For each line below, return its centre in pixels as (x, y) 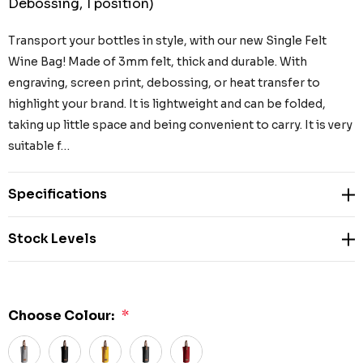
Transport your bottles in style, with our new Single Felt (167, 41)
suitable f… (39, 146)
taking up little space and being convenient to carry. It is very (180, 125)
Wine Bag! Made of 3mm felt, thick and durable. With (158, 62)
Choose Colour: (61, 316)
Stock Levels (52, 239)
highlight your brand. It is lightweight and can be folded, (167, 104)
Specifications (58, 194)
